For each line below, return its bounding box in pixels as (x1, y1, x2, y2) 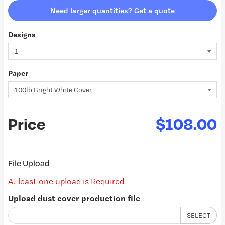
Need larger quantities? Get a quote (50, 6, 175, 15)
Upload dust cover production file (8, 193, 140, 203)
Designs (8, 30, 36, 39)
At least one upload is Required (8, 176, 124, 186)
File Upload (8, 158, 50, 168)
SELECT (187, 211, 210, 219)
